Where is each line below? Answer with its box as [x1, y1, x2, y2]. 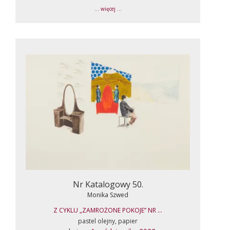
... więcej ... [94, 5, 122, 12]
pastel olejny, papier [78, 216, 138, 225]
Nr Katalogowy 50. [72, 178, 143, 190]
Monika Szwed [87, 190, 128, 199]
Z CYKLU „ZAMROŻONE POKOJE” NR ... [53, 205, 162, 215]
